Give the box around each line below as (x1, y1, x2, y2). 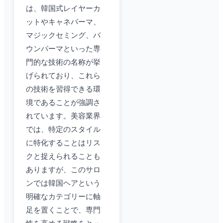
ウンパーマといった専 (26, 45, 101, 53)
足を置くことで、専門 (26, 206, 101, 215)
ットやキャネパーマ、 (26, 18, 101, 26)
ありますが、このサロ (26, 166, 101, 174)
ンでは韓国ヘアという (26, 179, 101, 188)
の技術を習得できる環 (26, 85, 101, 94)
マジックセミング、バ (26, 31, 101, 40)
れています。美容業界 (26, 112, 101, 120)
